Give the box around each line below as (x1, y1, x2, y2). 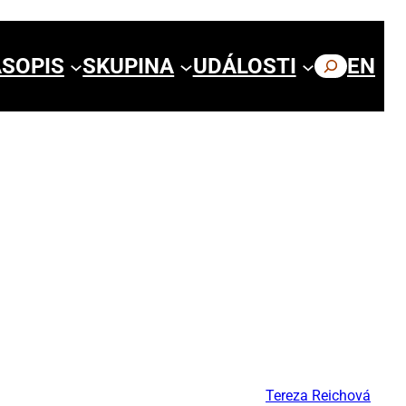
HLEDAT (314, 53, 395, 79)
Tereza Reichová (266, 386, 371, 404)
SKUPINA (82, 53, 175, 79)
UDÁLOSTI (192, 53, 296, 79)
